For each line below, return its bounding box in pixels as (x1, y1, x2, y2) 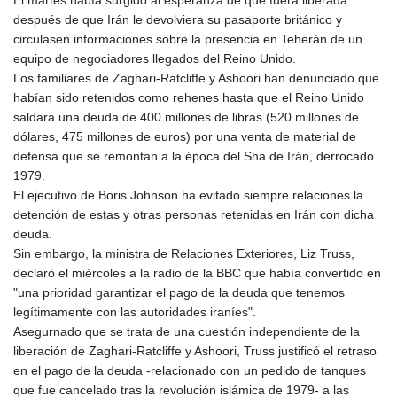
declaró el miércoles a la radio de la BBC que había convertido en (13, 265, 381, 280)
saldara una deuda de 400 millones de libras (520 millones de (13, 109, 359, 124)
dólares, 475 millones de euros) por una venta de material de (13, 128, 356, 144)
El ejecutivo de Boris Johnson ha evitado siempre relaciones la (13, 187, 363, 202)
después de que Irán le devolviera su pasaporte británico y (13, 12, 342, 27)
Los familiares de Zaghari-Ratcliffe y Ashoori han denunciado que (13, 70, 379, 85)
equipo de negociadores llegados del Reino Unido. (13, 51, 296, 66)
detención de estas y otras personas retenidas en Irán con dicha (13, 206, 374, 222)
